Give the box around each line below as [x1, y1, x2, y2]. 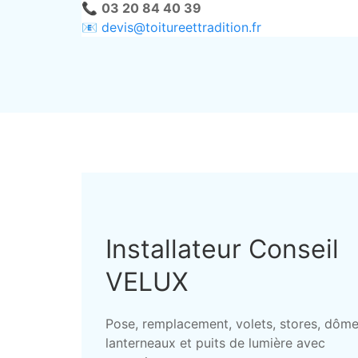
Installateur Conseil [105, 233, 339, 265]
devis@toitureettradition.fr [101, 19, 261, 35]
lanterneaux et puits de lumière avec [105, 335, 325, 351]
